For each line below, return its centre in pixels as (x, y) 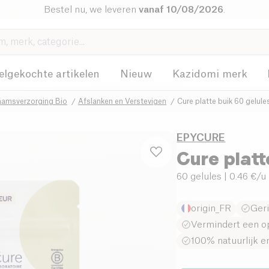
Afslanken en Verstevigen (122, 101)
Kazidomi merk (210, 74)
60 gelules (199, 177)
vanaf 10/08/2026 (181, 10)
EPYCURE (201, 138)
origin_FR (211, 208)
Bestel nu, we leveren (91, 10)
